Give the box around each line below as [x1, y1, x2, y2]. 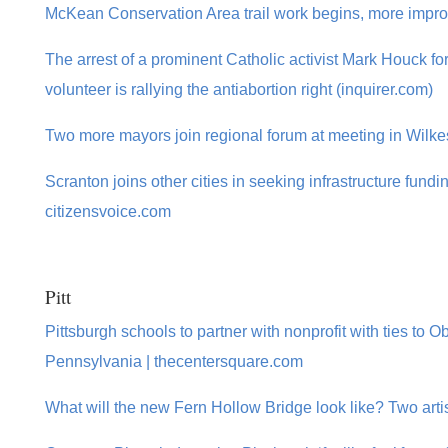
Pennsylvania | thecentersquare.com [44, 353, 303, 371]
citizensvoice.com [44, 202, 171, 220]
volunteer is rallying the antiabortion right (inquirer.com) [44, 80, 433, 98]
